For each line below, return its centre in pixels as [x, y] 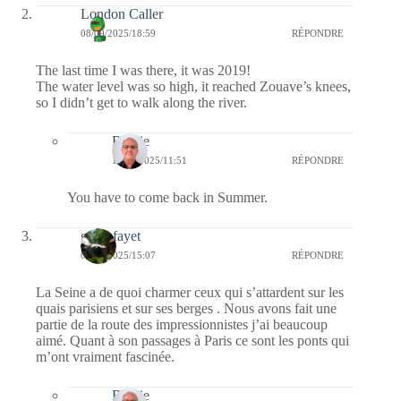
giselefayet [111, 235]
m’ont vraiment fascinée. [105, 356]
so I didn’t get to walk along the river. [141, 102]
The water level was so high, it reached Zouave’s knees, [193, 86]
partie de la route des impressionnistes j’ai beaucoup [182, 324]
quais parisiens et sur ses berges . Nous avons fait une [186, 308]
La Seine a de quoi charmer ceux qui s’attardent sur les [190, 292]
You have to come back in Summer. [167, 197]
